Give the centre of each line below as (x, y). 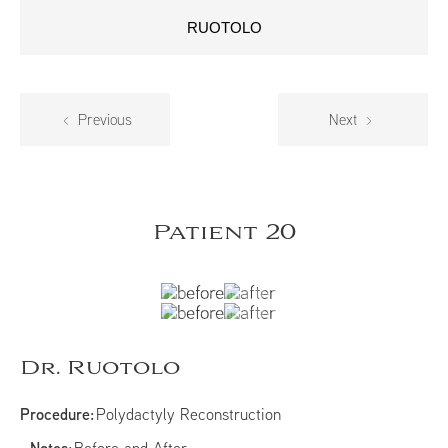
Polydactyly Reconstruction (188, 414)
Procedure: (57, 414)
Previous (103, 120)
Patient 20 (224, 233)
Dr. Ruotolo (100, 369)
